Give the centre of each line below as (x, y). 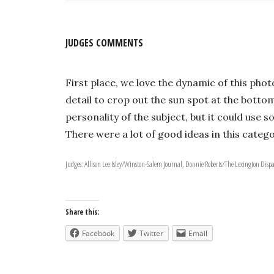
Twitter (152, 233)
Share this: (83, 212)
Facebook (98, 233)
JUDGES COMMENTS (105, 43)
